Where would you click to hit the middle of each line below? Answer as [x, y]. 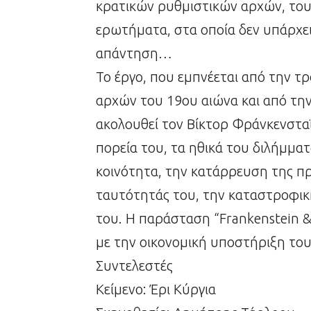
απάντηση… [134, 53]
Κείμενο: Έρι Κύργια [156, 289]
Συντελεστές [134, 266]
